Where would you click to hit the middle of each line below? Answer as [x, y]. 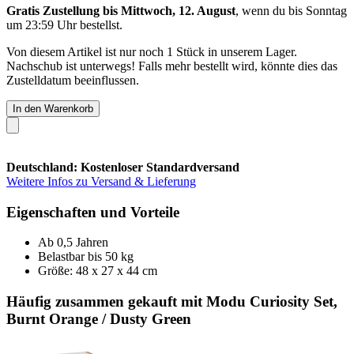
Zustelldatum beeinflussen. [73, 80]
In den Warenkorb [53, 108]
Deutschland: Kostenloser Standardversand [123, 167]
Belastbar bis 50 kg [86, 257]
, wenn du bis [271, 10]
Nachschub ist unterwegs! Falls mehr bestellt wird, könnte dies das [172, 66]
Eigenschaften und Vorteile [93, 212]
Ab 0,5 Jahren [73, 243]
